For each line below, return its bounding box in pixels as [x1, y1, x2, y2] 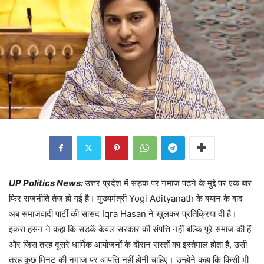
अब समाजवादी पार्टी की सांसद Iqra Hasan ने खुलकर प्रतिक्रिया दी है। [9, 207, 237, 219]
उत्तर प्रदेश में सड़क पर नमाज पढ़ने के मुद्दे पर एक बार [85, 177, 252, 189]
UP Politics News [9, 177, 81, 189]
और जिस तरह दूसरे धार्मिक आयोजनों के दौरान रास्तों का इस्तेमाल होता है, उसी [9, 238, 247, 250]
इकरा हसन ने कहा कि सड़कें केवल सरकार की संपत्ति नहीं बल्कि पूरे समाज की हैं [9, 223, 251, 235]
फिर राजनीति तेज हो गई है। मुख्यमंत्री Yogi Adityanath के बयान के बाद [9, 192, 243, 204]
